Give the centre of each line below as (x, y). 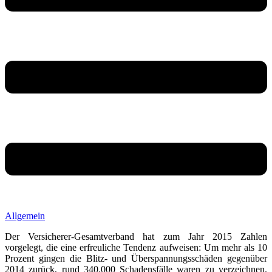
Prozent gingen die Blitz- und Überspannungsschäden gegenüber (136, 258)
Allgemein (25, 216)
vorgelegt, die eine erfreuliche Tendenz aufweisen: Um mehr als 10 (136, 247)
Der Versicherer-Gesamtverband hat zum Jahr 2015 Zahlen (136, 236)
